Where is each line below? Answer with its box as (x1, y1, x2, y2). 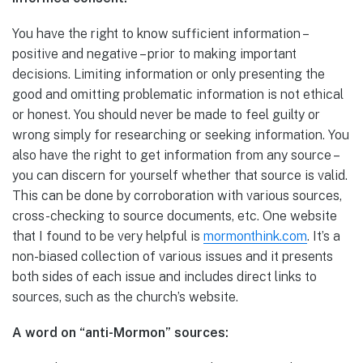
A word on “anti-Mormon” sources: (12, 325, 228, 341)
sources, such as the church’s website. (12, 288, 238, 305)
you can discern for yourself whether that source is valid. (12, 167, 348, 183)
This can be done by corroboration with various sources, (12, 187, 342, 203)
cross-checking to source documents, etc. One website (12, 207, 337, 224)
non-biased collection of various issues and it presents (12, 248, 333, 264)
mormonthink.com (203, 228, 307, 244)
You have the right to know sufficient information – (12, 25, 307, 41)
